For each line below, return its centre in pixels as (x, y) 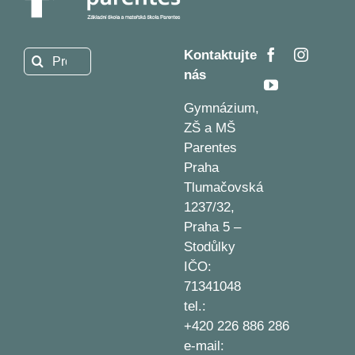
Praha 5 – (212, 227)
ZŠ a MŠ (209, 128)
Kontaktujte (220, 55)
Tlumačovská (223, 188)
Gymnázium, (221, 109)
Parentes (210, 148)
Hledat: (43, 56)
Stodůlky (209, 247)
